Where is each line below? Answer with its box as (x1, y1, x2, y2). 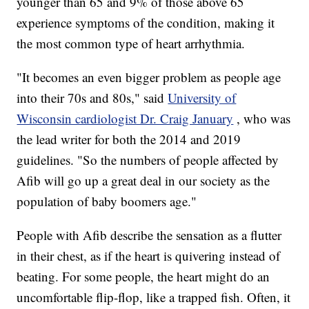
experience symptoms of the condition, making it (17, 14, 275, 32)
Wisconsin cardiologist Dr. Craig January (17, 110, 234, 128)
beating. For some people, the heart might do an (17, 268, 270, 286)
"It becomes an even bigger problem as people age (17, 68, 281, 86)
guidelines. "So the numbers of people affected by (17, 151, 279, 169)
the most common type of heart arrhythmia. (17, 34, 246, 52)
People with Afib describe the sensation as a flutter (17, 226, 282, 244)
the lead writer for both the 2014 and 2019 (17, 130, 241, 148)
